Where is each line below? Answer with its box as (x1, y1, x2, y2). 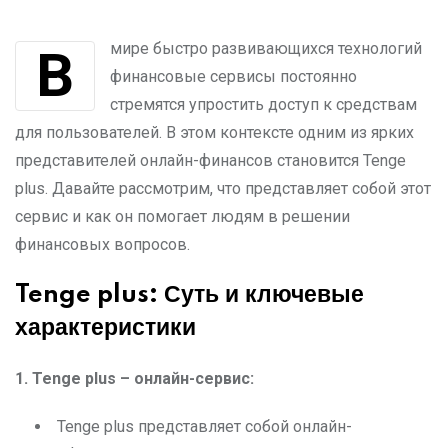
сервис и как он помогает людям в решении (15, 207, 350, 226)
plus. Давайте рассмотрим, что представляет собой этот (15, 179, 431, 198)
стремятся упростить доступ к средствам (110, 95, 417, 114)
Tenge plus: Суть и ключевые (15, 283, 364, 308)
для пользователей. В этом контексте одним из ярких (15, 123, 414, 142)
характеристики (15, 316, 196, 341)
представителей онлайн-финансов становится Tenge (15, 151, 406, 170)
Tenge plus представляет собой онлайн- (57, 417, 352, 436)
